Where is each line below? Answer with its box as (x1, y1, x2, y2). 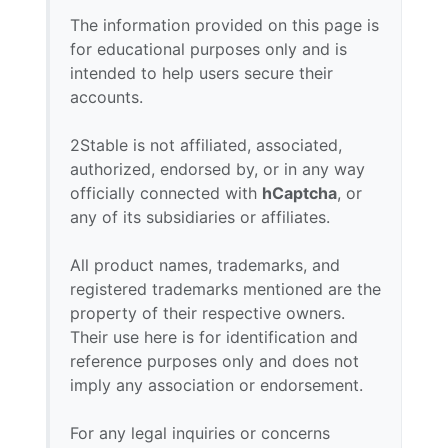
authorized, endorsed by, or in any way (70, 159, 365, 179)
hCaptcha (262, 183, 337, 203)
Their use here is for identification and (70, 327, 358, 347)
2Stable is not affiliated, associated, (70, 135, 342, 155)
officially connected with (70, 183, 262, 203)
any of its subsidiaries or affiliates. (70, 207, 330, 227)
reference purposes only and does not (70, 351, 359, 371)
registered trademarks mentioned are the (70, 279, 381, 299)
